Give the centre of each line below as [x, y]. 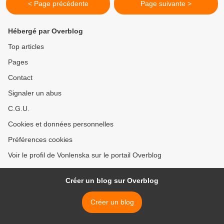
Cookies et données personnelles [61, 124]
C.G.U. [19, 108]
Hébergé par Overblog [45, 31]
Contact [20, 77]
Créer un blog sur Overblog [112, 180]
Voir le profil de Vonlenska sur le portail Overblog [85, 155]
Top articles [26, 46]
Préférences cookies [40, 139]
